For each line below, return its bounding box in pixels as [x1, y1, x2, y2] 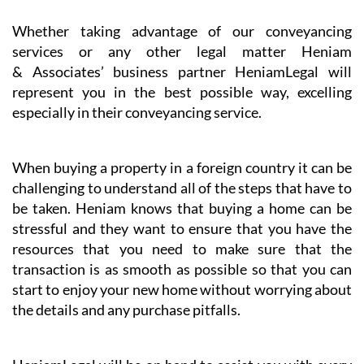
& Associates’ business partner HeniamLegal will [12, 34, 352, 53]
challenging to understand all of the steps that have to [12, 150, 352, 169]
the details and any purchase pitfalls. [12, 272, 240, 291]
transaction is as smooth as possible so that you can [12, 232, 352, 250]
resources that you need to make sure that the [12, 211, 352, 230]
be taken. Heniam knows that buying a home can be [12, 171, 352, 189]
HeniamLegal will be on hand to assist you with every [12, 327, 352, 346]
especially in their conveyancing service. [12, 75, 262, 93]
